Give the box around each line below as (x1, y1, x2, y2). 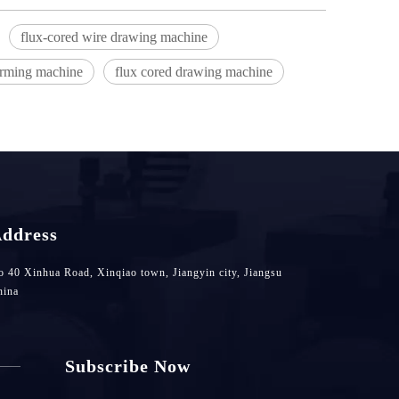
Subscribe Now (64, 356, 191, 376)
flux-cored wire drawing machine (20, 29, 208, 45)
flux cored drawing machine (115, 64, 273, 79)
